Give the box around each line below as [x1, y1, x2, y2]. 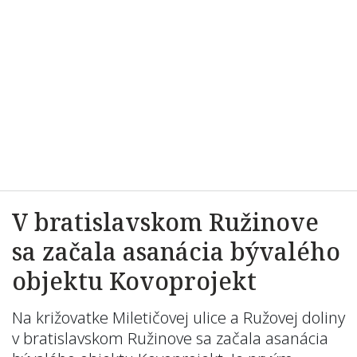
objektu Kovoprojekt [12, 265, 257, 297]
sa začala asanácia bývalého [12, 235, 340, 268]
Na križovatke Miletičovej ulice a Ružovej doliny [12, 307, 345, 328]
